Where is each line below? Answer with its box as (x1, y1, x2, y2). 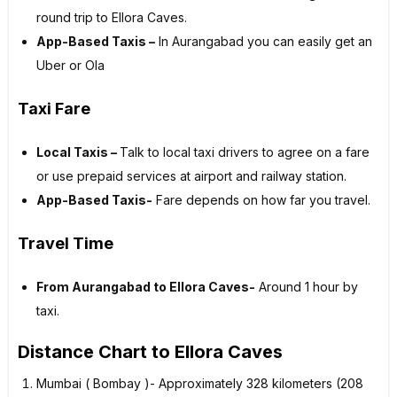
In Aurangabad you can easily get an (155, 34, 372, 50)
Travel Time (18, 234, 113, 253)
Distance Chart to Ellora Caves (18, 341, 283, 363)
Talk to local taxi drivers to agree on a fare (120, 144, 370, 160)
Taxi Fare (18, 99, 90, 119)
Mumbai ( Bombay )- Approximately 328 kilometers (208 (36, 376, 363, 392)
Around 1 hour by (255, 279, 358, 295)
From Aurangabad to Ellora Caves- (36, 279, 255, 295)
